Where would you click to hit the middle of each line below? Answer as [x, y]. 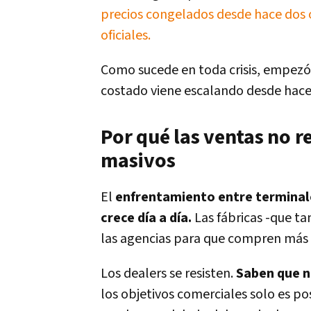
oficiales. [126, 35]
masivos [138, 161]
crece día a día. [148, 218]
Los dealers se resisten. [168, 274]
